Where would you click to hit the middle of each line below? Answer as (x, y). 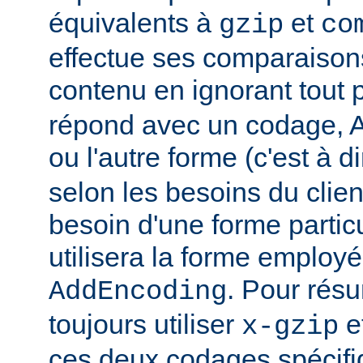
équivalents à (134, 22)
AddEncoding (138, 291)
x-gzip (290, 326)
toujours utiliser (145, 324)
